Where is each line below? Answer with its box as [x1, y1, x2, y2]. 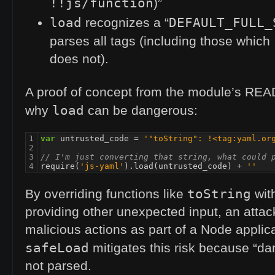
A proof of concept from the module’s [25, 85, 245, 100]
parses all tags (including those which [50, 34, 274, 49]
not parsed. [25, 258, 91, 274]
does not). [50, 52, 109, 67]
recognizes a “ [82, 15, 169, 31]
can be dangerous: [84, 103, 198, 118]
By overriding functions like [25, 187, 187, 202]
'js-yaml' [80, 161, 124, 171]
